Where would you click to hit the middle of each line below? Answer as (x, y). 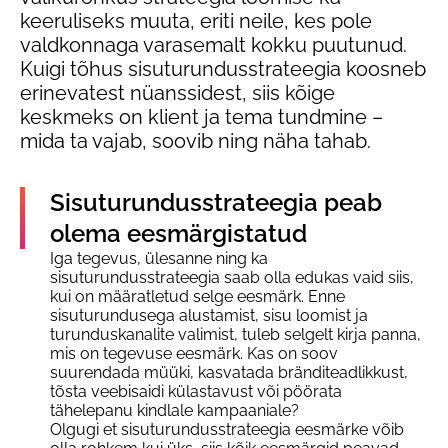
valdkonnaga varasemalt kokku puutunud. (213, 44)
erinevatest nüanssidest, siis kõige (177, 92)
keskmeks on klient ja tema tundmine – (201, 116)
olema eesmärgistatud (178, 234)
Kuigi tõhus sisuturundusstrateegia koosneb (223, 68)
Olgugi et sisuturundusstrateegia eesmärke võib (227, 430)
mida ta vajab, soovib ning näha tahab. (195, 140)
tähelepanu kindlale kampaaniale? (174, 411)
